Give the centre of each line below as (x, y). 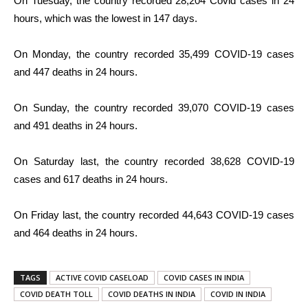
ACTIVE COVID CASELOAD (102, 278)
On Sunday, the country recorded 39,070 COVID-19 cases (154, 108)
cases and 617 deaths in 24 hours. (91, 179)
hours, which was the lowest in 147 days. (106, 19)
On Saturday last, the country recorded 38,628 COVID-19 (154, 162)
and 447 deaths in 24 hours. (76, 72)
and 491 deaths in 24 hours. (76, 126)
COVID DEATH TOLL (56, 294)
